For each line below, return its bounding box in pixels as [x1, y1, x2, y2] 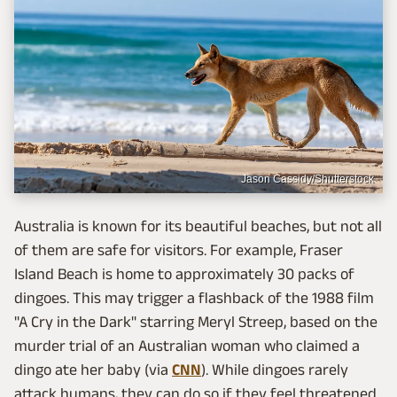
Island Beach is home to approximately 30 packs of [14, 264, 354, 283]
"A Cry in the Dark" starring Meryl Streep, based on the [14, 312, 378, 331]
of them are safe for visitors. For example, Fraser [14, 240, 343, 259]
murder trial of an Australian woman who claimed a [14, 336, 360, 354]
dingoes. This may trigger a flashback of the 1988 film [14, 288, 374, 307]
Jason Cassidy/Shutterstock [241, 172, 374, 185]
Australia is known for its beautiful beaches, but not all [14, 216, 382, 235]
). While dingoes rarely [201, 360, 348, 378]
